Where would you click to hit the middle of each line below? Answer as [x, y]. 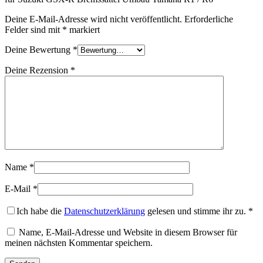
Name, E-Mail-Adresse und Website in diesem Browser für [128, 232]
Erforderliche [209, 19]
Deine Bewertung [39, 50]
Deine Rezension [38, 70]
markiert [83, 30]
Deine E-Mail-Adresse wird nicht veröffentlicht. [93, 19]
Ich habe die [40, 211]
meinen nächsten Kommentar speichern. [79, 243]
